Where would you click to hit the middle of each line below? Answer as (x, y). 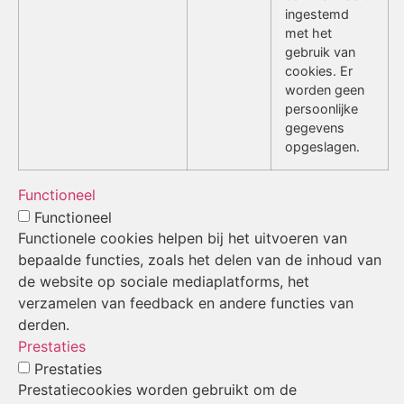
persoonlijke (321, 108)
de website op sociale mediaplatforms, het (164, 281)
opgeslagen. (322, 146)
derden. (44, 324)
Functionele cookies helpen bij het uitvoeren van (183, 238)
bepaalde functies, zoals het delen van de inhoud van (200, 259)
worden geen (325, 89)
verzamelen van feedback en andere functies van (186, 303)
